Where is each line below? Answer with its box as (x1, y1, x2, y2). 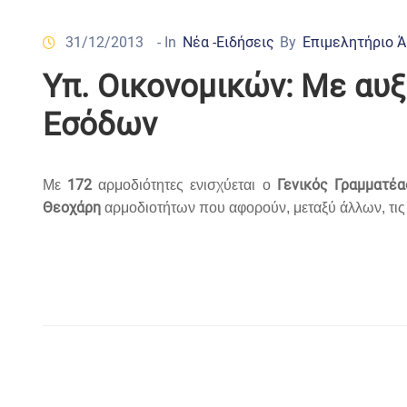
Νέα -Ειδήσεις (183, 34, 274, 52)
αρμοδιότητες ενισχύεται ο (92, 177, 277, 194)
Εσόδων (43, 106, 157, 144)
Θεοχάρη (43, 199, 101, 217)
